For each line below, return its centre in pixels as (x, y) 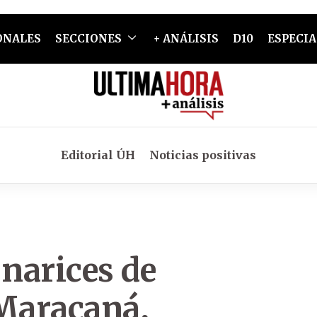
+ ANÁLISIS (186, 39)
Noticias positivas (203, 155)
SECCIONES (88, 39)
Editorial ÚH (98, 155)
